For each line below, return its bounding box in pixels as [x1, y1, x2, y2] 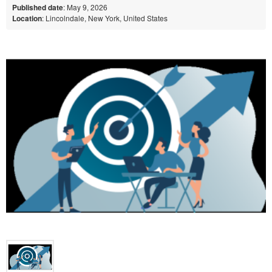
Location [12, 12, 42, 24]
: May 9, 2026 [63, 1, 107, 12]
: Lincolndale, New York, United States [42, 12, 168, 23]
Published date [12, 1, 63, 13]
